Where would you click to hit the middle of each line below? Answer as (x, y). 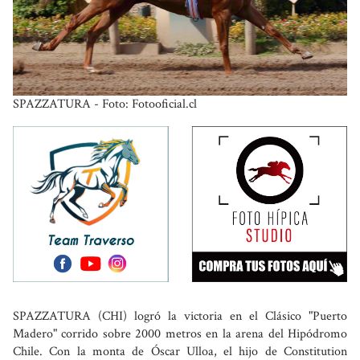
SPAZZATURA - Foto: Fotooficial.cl (105, 104)
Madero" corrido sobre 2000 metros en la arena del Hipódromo (180, 333)
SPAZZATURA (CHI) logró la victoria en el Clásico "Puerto (180, 316)
